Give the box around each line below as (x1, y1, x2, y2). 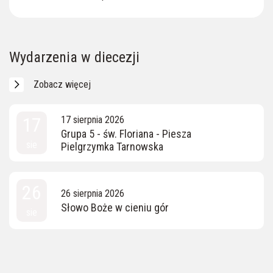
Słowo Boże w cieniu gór (61, 201, 169, 214)
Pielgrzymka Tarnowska (61, 140, 163, 153)
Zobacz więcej (34, 78, 91, 90)
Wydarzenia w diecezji (9, 48, 140, 66)
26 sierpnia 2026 (61, 188, 124, 200)
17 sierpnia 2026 (61, 113, 124, 126)
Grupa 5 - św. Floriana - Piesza (61, 127, 191, 140)
